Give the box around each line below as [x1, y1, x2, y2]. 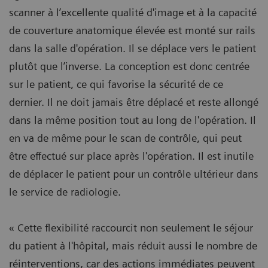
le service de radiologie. [9, 185, 121, 198]
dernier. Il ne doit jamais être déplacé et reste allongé [9, 95, 258, 108]
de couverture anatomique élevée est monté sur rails [9, 23, 255, 36]
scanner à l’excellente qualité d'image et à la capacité [9, 5, 257, 19]
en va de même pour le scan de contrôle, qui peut [9, 131, 242, 144]
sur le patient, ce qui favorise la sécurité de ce [9, 77, 223, 90]
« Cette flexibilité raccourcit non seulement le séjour [9, 221, 253, 234]
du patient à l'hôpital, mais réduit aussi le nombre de [9, 239, 257, 252]
